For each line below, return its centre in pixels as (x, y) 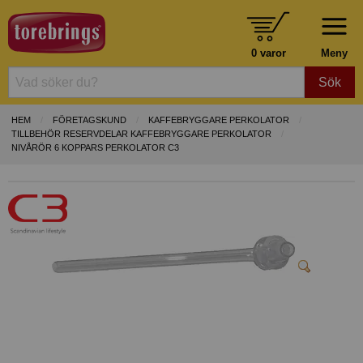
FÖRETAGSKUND (90, 120)
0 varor (268, 53)
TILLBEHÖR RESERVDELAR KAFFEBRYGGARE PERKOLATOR (141, 134)
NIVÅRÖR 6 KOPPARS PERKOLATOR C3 (95, 148)
